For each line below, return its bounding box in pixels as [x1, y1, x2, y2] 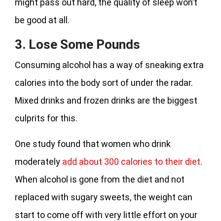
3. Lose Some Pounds [15, 37, 140, 52]
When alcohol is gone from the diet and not [15, 174, 184, 184]
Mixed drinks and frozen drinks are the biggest [15, 95, 197, 106]
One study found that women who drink [15, 138, 171, 149]
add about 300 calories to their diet [62, 156, 200, 167]
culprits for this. [15, 112, 77, 123]
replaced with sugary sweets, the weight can [15, 191, 192, 202]
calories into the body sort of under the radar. [15, 77, 193, 88]
